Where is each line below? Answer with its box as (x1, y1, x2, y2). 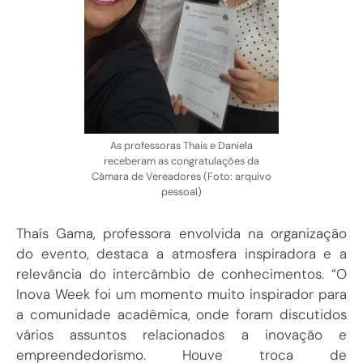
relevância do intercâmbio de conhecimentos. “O (16, 265, 347, 284)
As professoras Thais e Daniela (110, 138, 253, 152)
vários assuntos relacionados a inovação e (16, 326, 347, 344)
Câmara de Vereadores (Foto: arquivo (92, 169, 271, 183)
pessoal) (161, 184, 202, 199)
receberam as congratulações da (104, 153, 259, 168)
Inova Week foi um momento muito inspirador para (16, 285, 347, 304)
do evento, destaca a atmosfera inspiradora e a (16, 245, 347, 263)
